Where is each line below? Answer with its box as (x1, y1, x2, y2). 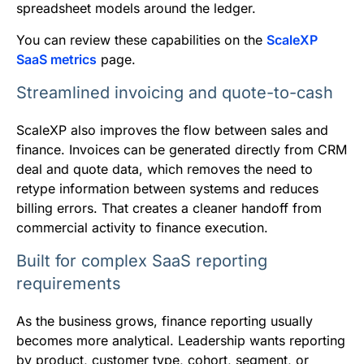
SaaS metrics (16, 51, 97, 68)
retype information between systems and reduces (16, 180, 318, 197)
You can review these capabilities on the (16, 32, 266, 49)
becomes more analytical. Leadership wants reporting (16, 332, 345, 349)
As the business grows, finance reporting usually (16, 313, 313, 330)
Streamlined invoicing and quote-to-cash (16, 83, 333, 103)
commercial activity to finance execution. (16, 219, 268, 236)
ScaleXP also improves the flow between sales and (16, 122, 328, 139)
